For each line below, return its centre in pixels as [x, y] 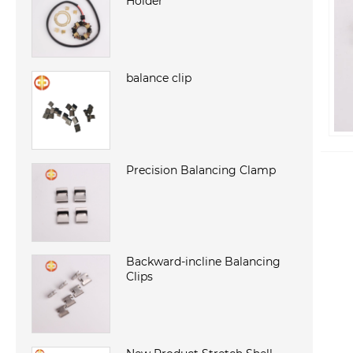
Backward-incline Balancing [203, 262]
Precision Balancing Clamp [201, 170]
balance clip [159, 78]
